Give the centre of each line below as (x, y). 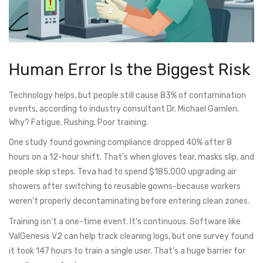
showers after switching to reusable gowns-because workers (125, 187)
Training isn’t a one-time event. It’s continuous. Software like (125, 222)
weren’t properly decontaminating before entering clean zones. (129, 201)
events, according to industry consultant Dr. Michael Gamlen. (124, 109)
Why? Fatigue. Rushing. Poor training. (78, 123)
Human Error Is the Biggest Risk (129, 70)
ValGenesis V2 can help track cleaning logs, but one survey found (131, 237)
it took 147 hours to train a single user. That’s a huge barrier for (127, 251)
